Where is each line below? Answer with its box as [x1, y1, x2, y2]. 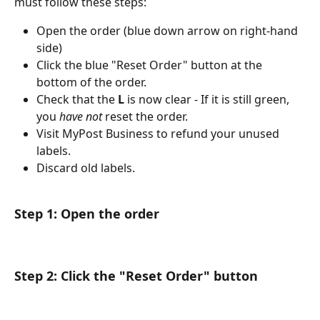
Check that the [36, 91, 118, 108]
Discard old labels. [36, 160, 135, 176]
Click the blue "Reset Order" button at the [36, 57, 265, 74]
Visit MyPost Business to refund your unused [36, 126, 282, 142]
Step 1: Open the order [14, 205, 159, 223]
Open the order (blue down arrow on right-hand [36, 23, 301, 39]
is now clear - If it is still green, [127, 91, 292, 108]
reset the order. [102, 109, 191, 125]
